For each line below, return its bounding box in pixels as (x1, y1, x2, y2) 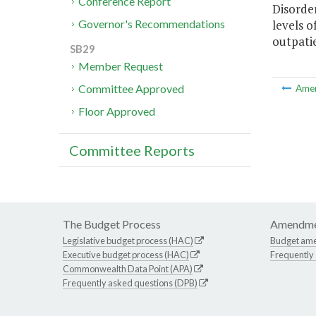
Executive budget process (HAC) (63, 249, 189, 261)
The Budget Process (63, 217, 161, 231)
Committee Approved (78, 82, 185, 96)
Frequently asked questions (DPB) (63, 277, 197, 289)
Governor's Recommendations (78, 17, 226, 31)
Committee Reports (69, 142, 195, 159)
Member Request (78, 59, 164, 73)
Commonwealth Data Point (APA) (63, 263, 193, 275)
